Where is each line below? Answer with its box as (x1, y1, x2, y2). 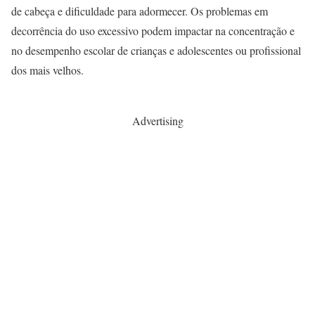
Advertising (131, 113, 184, 129)
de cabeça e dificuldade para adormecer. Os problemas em (11, 4, 268, 19)
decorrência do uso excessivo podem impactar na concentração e (11, 23, 295, 39)
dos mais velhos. (11, 63, 84, 78)
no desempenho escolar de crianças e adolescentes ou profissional (11, 43, 301, 58)
